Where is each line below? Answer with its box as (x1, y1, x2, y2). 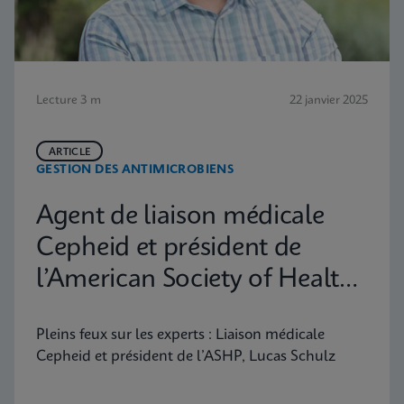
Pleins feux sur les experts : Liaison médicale (36, 327, 325, 343)
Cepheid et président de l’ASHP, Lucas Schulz (36, 349, 335, 364)
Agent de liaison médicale (36, 204, 325, 230)
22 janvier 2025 (289, 95, 368, 106)
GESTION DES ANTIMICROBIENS (36, 164, 234, 176)
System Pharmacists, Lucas (36, 298, 337, 325)
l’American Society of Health (36, 267, 354, 293)
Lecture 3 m (36, 95, 101, 106)
